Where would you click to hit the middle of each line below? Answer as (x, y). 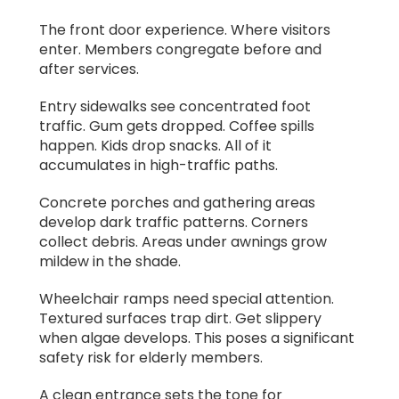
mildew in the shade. (110, 262)
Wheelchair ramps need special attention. (187, 299)
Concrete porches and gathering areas (177, 203)
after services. (89, 69)
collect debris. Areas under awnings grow (183, 242)
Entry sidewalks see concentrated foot (175, 107)
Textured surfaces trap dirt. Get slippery (180, 319)
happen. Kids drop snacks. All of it (155, 146)
